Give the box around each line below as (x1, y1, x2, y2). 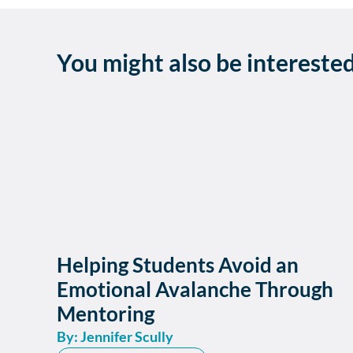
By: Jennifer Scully (57, 327, 173, 345)
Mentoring (57, 300, 154, 326)
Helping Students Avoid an (57, 251, 299, 277)
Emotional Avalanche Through (57, 276, 333, 302)
